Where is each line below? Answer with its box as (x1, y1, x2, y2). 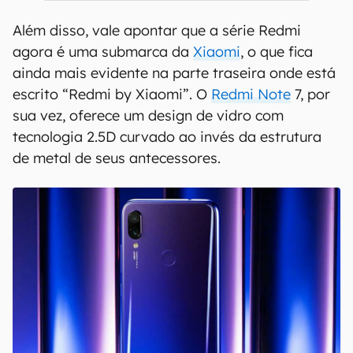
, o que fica (240, 43, 313, 61)
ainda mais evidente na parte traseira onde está (13, 64, 336, 82)
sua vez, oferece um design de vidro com (13, 106, 284, 124)
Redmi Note (211, 85, 291, 103)
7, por (291, 85, 330, 103)
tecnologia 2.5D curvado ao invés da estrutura (13, 128, 321, 146)
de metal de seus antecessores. (13, 149, 221, 167)
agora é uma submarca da (13, 43, 193, 61)
